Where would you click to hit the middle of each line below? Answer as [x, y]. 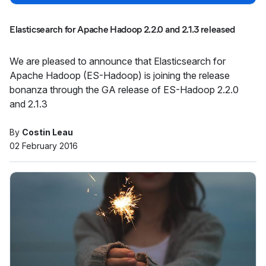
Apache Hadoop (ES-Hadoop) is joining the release [120, 75]
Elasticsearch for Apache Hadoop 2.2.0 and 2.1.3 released [123, 29]
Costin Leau [47, 132]
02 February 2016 [44, 146]
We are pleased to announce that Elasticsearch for [118, 61]
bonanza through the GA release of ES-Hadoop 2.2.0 [124, 90]
